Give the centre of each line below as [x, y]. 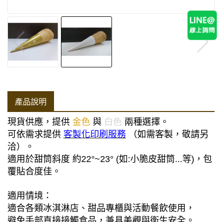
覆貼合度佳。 [34, 171]
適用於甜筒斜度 [40, 159]
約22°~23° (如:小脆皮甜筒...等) [133, 159]
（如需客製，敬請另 [167, 134]
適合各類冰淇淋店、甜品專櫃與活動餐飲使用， [101, 208]
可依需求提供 [35, 134]
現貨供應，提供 [40, 122]
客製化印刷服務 [95, 134]
